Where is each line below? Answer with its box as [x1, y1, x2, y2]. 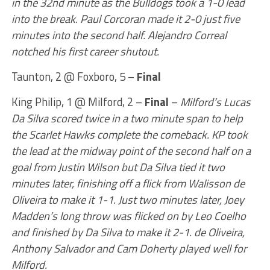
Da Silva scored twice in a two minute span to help [11, 110, 243, 127]
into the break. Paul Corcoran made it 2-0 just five [11, 10, 240, 27]
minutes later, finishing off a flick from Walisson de [11, 175, 245, 192]
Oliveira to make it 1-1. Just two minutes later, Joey [11, 191, 244, 208]
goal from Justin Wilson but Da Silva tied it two [11, 159, 225, 175]
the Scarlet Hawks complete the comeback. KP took [11, 126, 248, 143]
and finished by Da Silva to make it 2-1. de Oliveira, [11, 224, 245, 240]
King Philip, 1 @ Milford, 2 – [11, 93, 145, 110]
